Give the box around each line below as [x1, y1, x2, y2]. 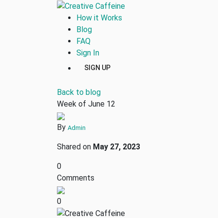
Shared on [57, 142, 93, 151]
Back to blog [57, 87, 101, 97]
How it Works [76, 13, 122, 22]
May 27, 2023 [93, 142, 140, 151]
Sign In [76, 48, 99, 57]
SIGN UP [84, 63, 110, 72]
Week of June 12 [57, 99, 115, 109]
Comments [57, 173, 94, 182]
